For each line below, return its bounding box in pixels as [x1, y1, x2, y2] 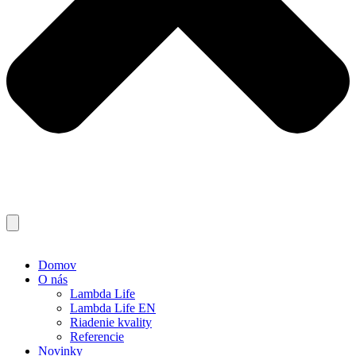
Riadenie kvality [70, 315, 152, 330]
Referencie [70, 330, 124, 344]
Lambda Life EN [70, 301, 156, 315]
